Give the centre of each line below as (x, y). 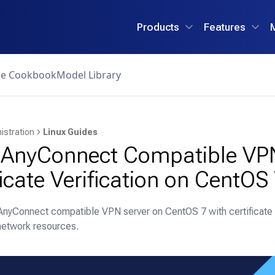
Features (225, 27)
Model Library (89, 75)
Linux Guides (70, 132)
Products (158, 27)
